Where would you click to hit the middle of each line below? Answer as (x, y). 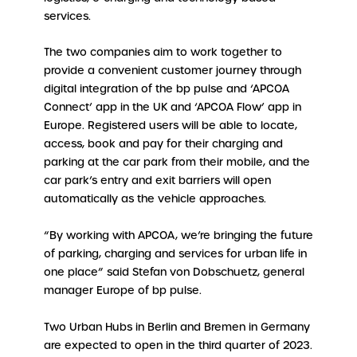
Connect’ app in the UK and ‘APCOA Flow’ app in (172, 108)
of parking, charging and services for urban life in (175, 254)
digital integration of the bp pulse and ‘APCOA (166, 89)
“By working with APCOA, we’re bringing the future (178, 235)
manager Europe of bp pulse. (122, 290)
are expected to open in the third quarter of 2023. (178, 345)
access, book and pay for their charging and (163, 144)
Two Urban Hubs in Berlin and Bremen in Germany (177, 327)
